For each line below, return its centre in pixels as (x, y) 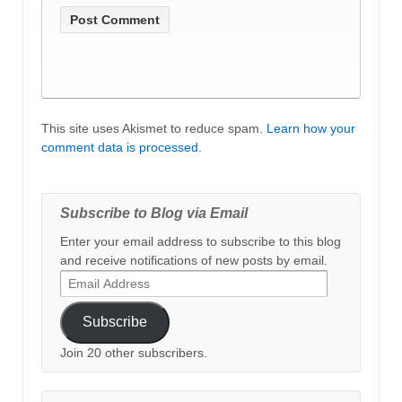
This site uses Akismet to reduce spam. (154, 128)
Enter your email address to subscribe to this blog (201, 241)
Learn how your (311, 128)
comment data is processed (120, 147)
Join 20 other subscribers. (134, 352)
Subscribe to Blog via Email (154, 213)
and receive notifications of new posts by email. (194, 260)
